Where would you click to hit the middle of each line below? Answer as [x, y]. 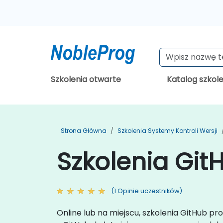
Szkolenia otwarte [86, 79]
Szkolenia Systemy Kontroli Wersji [167, 131]
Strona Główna [84, 131]
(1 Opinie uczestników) [147, 191]
